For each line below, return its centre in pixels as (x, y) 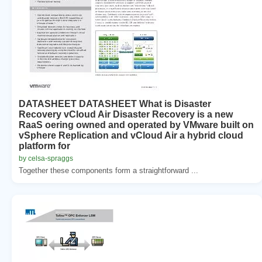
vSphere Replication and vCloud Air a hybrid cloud (131, 135)
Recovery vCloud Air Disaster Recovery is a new (126, 114)
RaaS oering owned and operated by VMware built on (136, 125)
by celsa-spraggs (46, 158)
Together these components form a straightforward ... (108, 170)
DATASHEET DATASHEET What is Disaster (115, 104)
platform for (44, 146)
